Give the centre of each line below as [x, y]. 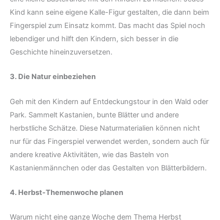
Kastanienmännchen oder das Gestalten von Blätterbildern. [108, 168]
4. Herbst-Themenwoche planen [67, 193]
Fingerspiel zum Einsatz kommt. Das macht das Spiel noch [108, 26]
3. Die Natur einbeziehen [53, 77]
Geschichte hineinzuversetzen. [61, 52]
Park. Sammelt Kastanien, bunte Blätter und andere [94, 115]
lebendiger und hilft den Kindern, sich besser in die [94, 39]
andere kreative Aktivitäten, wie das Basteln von [89, 154]
